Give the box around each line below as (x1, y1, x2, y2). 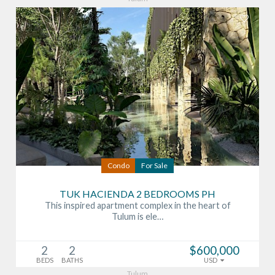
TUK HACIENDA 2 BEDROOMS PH (60, 187, 215, 199)
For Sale (141, 160, 168, 170)
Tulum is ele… (112, 211, 163, 222)
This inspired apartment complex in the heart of (44, 199, 231, 211)
